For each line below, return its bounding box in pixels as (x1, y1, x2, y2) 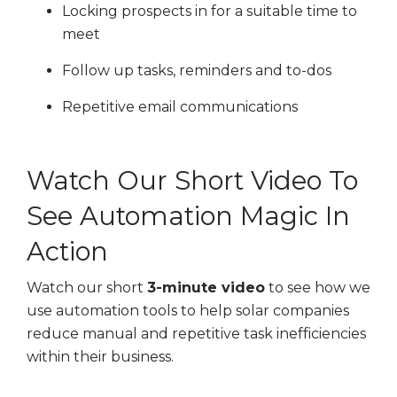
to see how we (265, 279, 370, 297)
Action (27, 236, 108, 268)
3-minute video (147, 279, 265, 297)
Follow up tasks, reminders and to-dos (62, 62, 331, 80)
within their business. (27, 348, 174, 366)
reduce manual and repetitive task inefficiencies (27, 325, 366, 343)
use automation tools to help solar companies (27, 302, 349, 320)
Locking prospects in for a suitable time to (62, 3, 357, 20)
